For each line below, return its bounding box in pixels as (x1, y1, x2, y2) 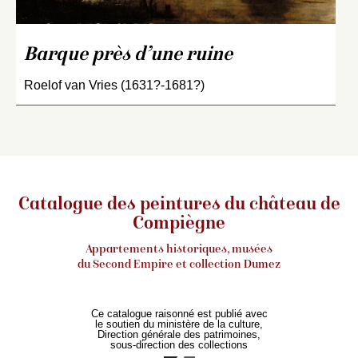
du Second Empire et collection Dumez (78, 257, 280, 271)
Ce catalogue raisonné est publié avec (90, 307, 268, 320)
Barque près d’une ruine (24, 45, 233, 66)
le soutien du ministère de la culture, (95, 317, 263, 330)
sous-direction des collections (110, 338, 248, 351)
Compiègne (133, 214, 225, 234)
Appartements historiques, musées (86, 242, 272, 256)
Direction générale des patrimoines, (97, 328, 261, 340)
